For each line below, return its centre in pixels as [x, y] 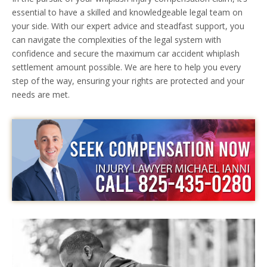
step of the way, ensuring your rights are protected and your [128, 80]
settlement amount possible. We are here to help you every [126, 67]
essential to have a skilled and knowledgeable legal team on [127, 12]
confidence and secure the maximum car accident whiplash [126, 53]
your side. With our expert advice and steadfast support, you [128, 26]
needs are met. [41, 94]
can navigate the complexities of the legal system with [117, 39]
